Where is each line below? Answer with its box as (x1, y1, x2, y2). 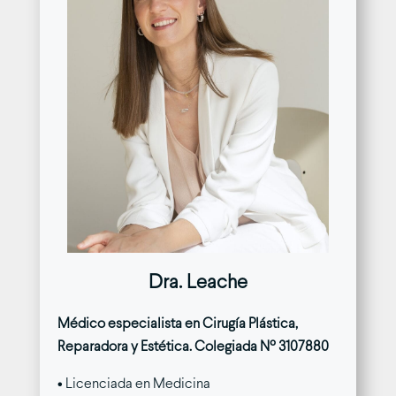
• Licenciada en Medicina (57, 377, 210, 391)
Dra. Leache (148, 273, 247, 293)
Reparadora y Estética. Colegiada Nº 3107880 (57, 339, 329, 354)
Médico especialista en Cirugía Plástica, (57, 316, 298, 331)
